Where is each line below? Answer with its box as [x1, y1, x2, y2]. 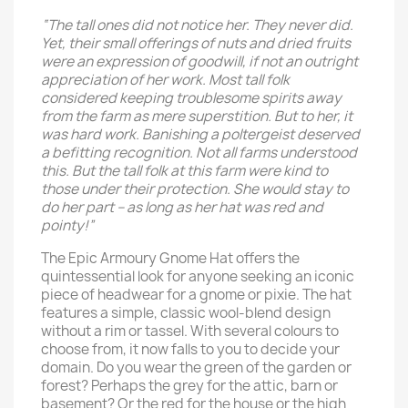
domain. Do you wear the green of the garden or [41, 358, 352, 377]
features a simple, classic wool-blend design [41, 303, 331, 322]
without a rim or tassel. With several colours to [41, 321, 339, 341]
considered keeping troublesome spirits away [41, 88, 342, 107]
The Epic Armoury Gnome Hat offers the [41, 249, 300, 268]
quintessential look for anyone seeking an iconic [41, 267, 354, 286]
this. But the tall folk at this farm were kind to [41, 161, 328, 180]
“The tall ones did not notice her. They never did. [41, 15, 353, 35]
